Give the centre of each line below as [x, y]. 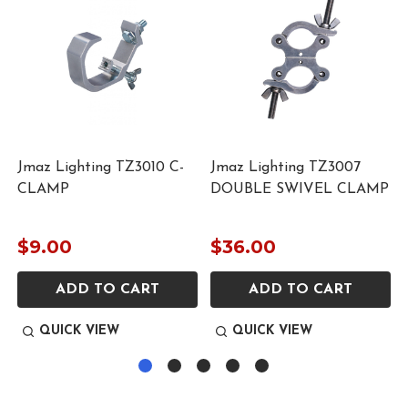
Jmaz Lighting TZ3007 [286, 167]
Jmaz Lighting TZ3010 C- [101, 167]
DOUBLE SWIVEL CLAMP [300, 189]
